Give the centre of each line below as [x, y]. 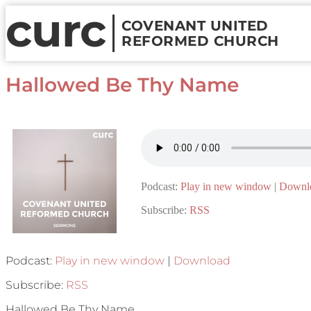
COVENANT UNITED [195, 26]
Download [202, 261]
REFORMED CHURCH [200, 41]
